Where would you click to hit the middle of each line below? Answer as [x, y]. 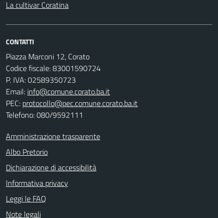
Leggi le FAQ [26, 199]
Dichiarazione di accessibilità [51, 167]
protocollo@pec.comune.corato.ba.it [80, 103]
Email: [17, 91]
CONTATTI [20, 42]
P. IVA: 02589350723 [42, 80]
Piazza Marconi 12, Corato [49, 56]
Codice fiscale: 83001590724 [54, 68]
